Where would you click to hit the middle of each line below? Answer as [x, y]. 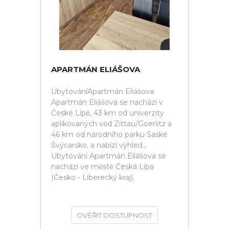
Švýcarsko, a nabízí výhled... [99, 145]
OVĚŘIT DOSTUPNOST [114, 215]
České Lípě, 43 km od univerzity [108, 113]
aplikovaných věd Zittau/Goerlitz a [111, 124]
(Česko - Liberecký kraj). [93, 177]
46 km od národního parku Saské [109, 134]
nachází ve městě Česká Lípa [102, 167]
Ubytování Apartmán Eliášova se [109, 156]
